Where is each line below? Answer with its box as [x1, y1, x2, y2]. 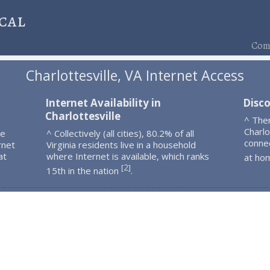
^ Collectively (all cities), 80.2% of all [46, 127, 194, 139]
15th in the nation [46, 164, 121, 177]
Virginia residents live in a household [46, 138, 196, 151]
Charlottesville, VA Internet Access [25, 66, 244, 86]
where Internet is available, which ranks [46, 149, 209, 162]
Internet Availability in [45, 95, 161, 110]
